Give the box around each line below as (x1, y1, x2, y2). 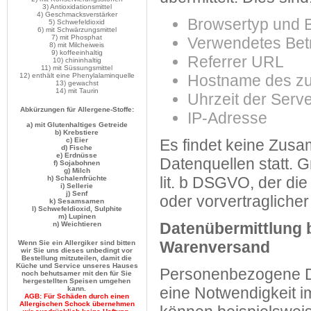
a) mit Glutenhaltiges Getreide (26, 121, 128, 129)
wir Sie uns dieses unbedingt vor (21, 246, 133, 254)
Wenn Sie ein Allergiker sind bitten (18, 239, 136, 246)
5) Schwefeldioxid (49, 18, 106, 26)
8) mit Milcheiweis (49, 41, 105, 49)
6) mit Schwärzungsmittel (37, 26, 117, 34)
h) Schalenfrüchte (47, 174, 107, 183)
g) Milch (64, 167, 90, 175)
